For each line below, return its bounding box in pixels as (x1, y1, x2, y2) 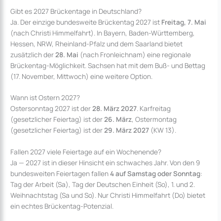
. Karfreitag (137, 104, 171, 113)
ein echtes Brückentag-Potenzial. (10, 201, 114, 211)
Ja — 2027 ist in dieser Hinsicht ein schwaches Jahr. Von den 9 (10, 158, 200, 168)
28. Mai (55, 49, 79, 59)
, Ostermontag (132, 114, 177, 124)
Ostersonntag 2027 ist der (10, 104, 93, 113)
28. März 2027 (92, 104, 137, 113)
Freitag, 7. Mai (161, 17, 207, 27)
